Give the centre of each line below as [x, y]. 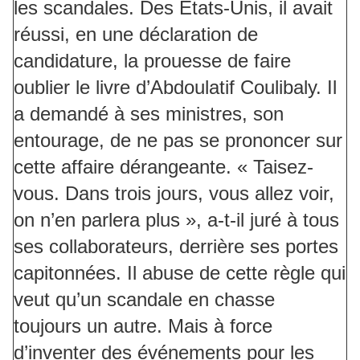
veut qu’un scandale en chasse [144, 300]
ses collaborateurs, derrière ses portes [176, 247]
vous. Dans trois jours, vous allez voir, [174, 194]
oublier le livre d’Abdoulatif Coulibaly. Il [175, 88]
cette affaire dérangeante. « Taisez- [164, 167]
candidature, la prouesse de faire [152, 61]
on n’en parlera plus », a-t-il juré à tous [176, 220]
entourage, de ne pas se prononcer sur [178, 141]
